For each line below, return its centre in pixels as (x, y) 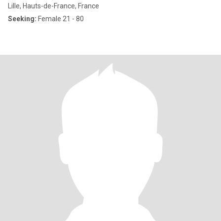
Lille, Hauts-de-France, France (54, 6)
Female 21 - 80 (60, 19)
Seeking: (22, 19)
